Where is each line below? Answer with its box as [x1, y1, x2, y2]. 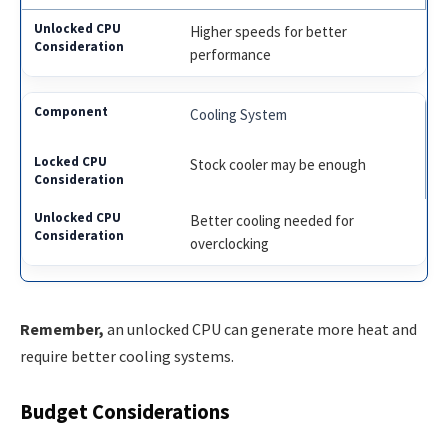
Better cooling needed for [190, 210, 355, 230]
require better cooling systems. [20, 345, 234, 366]
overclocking [190, 233, 270, 253]
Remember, [20, 318, 104, 339]
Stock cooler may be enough [190, 154, 367, 174]
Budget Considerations [20, 399, 230, 426]
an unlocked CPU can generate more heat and [104, 318, 417, 339]
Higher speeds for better [190, 21, 348, 41]
